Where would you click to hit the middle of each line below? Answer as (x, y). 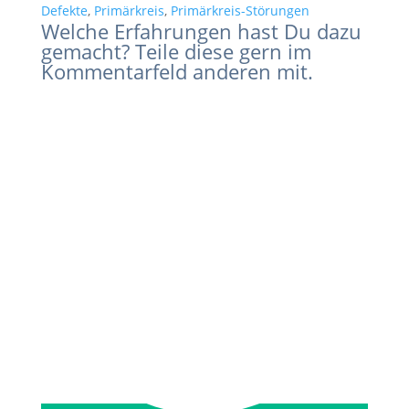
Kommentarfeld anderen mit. (177, 71)
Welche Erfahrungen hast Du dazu (201, 31)
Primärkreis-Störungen (240, 10)
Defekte (64, 10)
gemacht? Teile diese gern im (176, 51)
